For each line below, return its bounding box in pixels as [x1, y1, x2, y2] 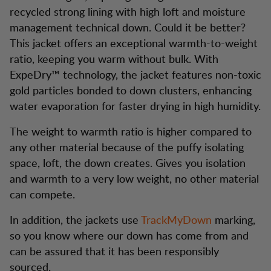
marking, [212, 212, 255, 227]
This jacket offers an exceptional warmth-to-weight [10, 35, 258, 50]
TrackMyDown [141, 212, 212, 227]
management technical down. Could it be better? [10, 19, 246, 34]
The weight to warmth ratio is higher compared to [10, 123, 252, 139]
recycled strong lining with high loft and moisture [10, 4, 246, 19]
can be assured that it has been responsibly [10, 243, 219, 258]
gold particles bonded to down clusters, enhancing [10, 82, 252, 97]
